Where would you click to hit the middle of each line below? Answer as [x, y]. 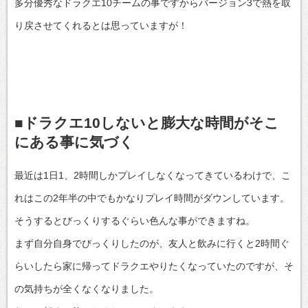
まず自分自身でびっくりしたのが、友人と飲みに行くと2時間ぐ [152, 243]
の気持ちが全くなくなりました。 [87, 288]
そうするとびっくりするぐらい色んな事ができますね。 [135, 220]
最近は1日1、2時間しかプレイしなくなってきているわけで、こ [153, 175]
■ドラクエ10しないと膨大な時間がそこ [147, 123]
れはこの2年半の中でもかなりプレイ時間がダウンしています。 [152, 198]
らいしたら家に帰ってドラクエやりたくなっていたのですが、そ [154, 266]
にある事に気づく [74, 142]
